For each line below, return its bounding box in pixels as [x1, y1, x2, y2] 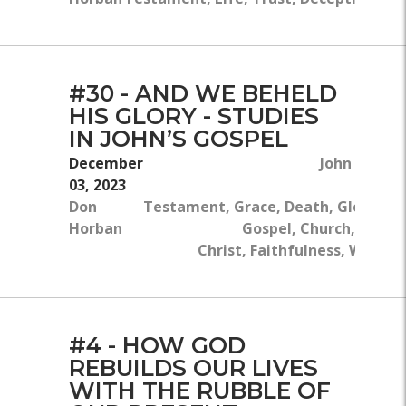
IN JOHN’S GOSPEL [69, 125, 288, 153]
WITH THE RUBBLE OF [69, 376, 331, 404]
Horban [69, 217, 122, 238]
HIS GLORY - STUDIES [69, 102, 319, 130]
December [69, 152, 143, 173]
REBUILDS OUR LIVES [69, 353, 318, 382]
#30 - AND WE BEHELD [69, 80, 337, 108]
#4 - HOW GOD [69, 331, 246, 359]
